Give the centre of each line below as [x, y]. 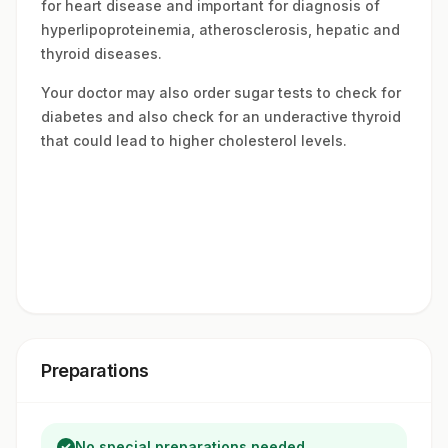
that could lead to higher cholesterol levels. [194, 140]
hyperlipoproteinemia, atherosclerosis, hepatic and [220, 29]
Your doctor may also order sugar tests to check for [221, 92]
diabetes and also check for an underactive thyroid [221, 116]
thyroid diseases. [101, 53]
